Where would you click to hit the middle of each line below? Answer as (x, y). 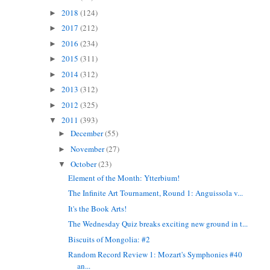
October (85, 164)
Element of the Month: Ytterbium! (124, 177)
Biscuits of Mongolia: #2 (109, 239)
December (88, 133)
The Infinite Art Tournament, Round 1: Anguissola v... (156, 193)
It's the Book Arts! (98, 208)
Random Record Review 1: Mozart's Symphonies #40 (155, 255)
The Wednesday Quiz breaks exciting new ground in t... (158, 224)
